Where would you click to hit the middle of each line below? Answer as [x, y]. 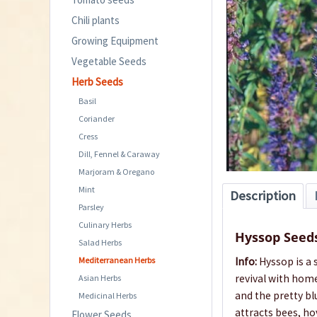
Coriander [97, 118]
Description [263, 195]
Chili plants [96, 20]
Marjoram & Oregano [116, 171]
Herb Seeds [97, 81]
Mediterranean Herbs [117, 260]
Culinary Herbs [105, 224]
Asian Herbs [100, 277]
